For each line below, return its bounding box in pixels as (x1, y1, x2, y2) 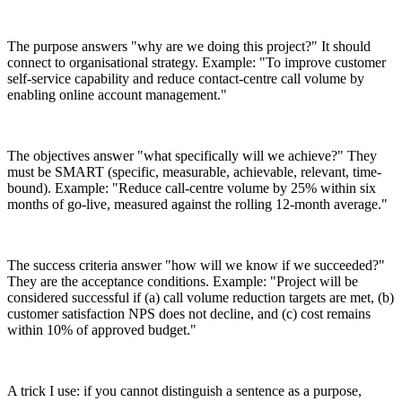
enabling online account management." (7, 86, 227, 102)
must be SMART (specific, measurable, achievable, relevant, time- (7, 163, 381, 179)
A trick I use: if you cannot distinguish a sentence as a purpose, (7, 382, 362, 398)
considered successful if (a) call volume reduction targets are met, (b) (7, 289, 394, 305)
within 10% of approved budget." (7, 321, 197, 337)
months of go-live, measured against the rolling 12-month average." (7, 196, 388, 212)
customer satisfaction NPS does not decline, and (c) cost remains (7, 305, 371, 321)
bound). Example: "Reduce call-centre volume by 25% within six (7, 179, 376, 196)
